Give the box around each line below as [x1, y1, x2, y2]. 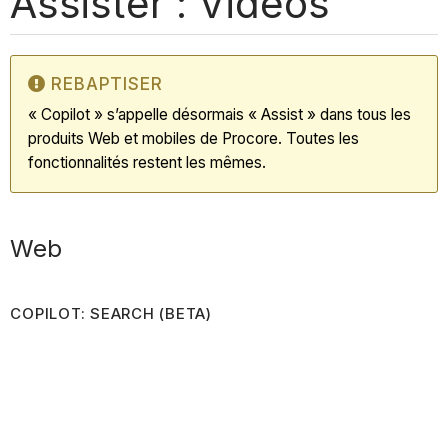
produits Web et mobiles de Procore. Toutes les [28, 128, 360, 148]
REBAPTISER [51, 73, 163, 94]
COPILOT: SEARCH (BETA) [10, 303, 212, 323]
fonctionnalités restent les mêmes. [28, 152, 271, 172]
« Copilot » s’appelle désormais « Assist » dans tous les [28, 104, 412, 124]
